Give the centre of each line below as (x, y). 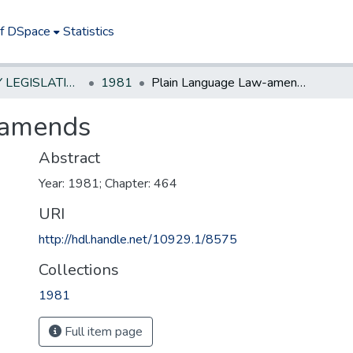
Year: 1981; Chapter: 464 (108, 184)
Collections (79, 270)
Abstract (69, 158)
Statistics (89, 32)
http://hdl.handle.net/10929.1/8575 (138, 240)
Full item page (102, 332)
